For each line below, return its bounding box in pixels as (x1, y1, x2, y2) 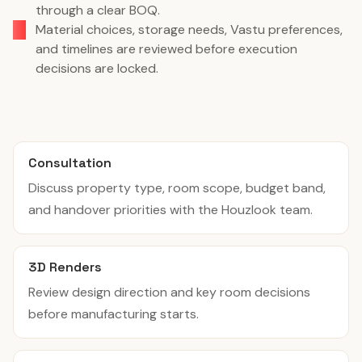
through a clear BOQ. (36, 2, 160, 19)
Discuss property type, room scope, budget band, (28, 179, 326, 196)
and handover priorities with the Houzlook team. (28, 201, 313, 218)
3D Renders (28, 259, 102, 276)
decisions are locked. (36, 60, 158, 77)
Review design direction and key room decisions (28, 284, 310, 301)
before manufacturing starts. (28, 305, 199, 322)
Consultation (28, 154, 112, 171)
